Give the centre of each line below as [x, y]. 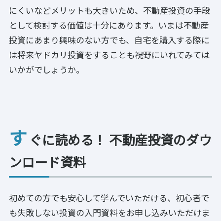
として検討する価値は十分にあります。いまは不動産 [109, 25]
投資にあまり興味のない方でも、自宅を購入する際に [109, 39]
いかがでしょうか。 [47, 69]
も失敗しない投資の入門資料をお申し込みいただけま [110, 212]
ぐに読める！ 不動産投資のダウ [120, 139]
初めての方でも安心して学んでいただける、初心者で [109, 197]
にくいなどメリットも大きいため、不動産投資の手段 [110, 10]
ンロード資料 [47, 162]
